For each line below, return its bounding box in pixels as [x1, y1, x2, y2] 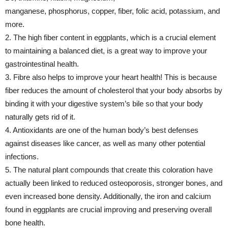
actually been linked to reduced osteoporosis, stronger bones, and [5, 178, 222, 187]
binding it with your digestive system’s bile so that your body [5, 99, 203, 108]
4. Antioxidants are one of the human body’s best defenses [5, 125, 198, 134]
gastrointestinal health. [5, 59, 79, 68]
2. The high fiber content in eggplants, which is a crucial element [5, 33, 216, 42]
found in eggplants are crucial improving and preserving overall [5, 205, 212, 214]
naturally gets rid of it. [5, 112, 75, 121]
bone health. [5, 218, 45, 227]
